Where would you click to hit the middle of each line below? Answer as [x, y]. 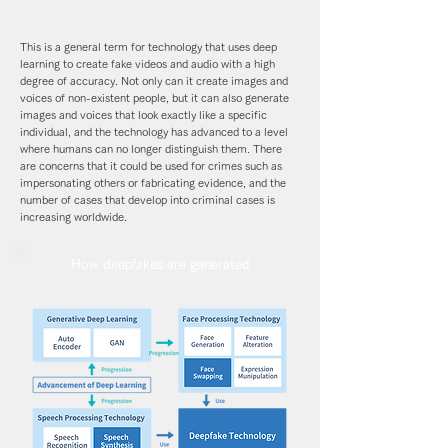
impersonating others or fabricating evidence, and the [153, 182]
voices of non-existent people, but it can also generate [154, 97]
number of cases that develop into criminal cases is [147, 199]
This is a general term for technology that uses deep [148, 46]
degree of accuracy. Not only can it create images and [154, 80]
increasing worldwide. [73, 216]
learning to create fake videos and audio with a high [147, 63]
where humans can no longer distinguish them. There [151, 148]
